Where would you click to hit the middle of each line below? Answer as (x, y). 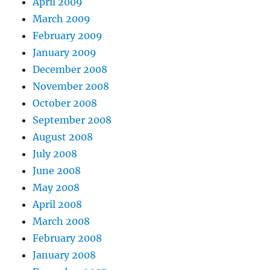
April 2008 (58, 205)
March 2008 (61, 221)
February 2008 (67, 238)
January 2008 (64, 255)
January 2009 (65, 53)
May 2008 (56, 188)
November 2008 (71, 86)
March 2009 (62, 19)
